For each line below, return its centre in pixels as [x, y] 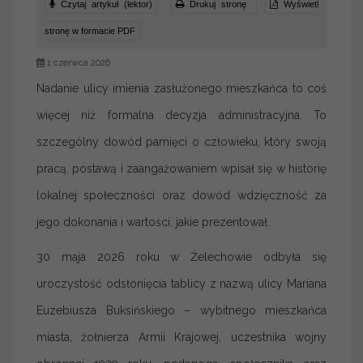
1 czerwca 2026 [77, 63]
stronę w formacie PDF [90, 31]
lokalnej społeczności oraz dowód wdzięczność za [181, 195]
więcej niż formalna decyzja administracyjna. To [181, 115]
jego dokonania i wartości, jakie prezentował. [153, 222]
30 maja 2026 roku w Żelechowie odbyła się [181, 257]
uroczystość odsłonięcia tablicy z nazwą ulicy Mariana [181, 284]
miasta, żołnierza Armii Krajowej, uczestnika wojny [181, 337]
